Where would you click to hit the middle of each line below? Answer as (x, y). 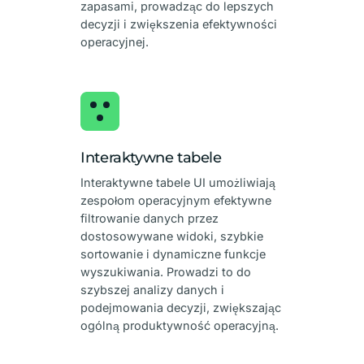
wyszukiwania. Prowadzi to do (166, 271)
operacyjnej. (115, 41)
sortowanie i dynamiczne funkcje (173, 253)
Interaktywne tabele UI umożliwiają (178, 182)
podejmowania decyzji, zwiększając (181, 307)
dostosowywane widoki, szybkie (172, 236)
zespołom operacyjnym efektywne (176, 200)
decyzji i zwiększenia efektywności (179, 24)
